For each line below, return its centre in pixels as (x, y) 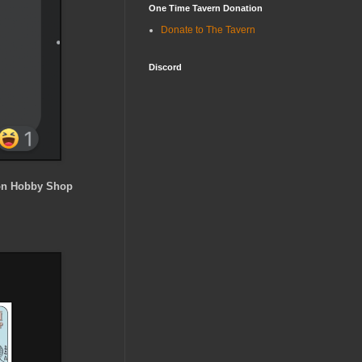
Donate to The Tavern (208, 29)
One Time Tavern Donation (206, 8)
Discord (165, 67)
